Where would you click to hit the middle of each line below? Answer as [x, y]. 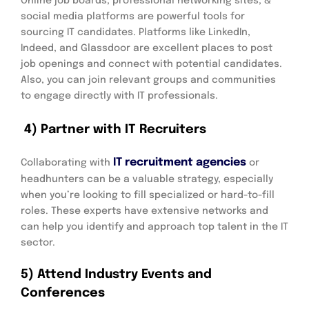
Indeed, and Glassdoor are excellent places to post [147, 48]
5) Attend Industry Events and [116, 274]
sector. [38, 242]
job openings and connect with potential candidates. [151, 64]
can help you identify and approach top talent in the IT [154, 227]
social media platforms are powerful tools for [133, 16]
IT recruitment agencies [180, 162]
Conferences [63, 293]
